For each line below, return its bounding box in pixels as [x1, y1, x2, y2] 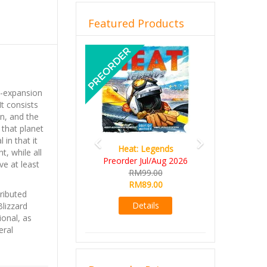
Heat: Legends [117, 143, 173, 154]
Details [132, 200, 159, 211]
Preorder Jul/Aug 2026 [103, 155, 188, 166]
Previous [94, 41, 143, 57]
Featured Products [88, 16, 184, 30]
